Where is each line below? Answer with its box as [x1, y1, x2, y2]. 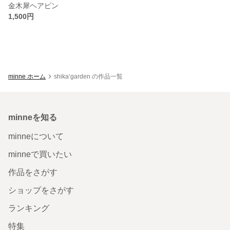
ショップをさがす [8, 185, 74, 195]
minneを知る [8, 112, 57, 122]
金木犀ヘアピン [8, 1, 59, 10]
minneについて [8, 131, 64, 141]
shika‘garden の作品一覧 [54, 72, 123, 80]
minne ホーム [8, 72, 46, 80]
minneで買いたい [8, 149, 72, 159]
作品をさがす [8, 167, 57, 177]
